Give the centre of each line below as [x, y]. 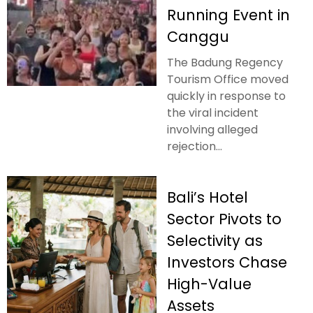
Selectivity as [215, 240]
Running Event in [228, 15]
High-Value [209, 284]
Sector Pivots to [224, 219]
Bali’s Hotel [208, 197]
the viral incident [213, 112]
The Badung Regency [225, 62]
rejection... [195, 146]
